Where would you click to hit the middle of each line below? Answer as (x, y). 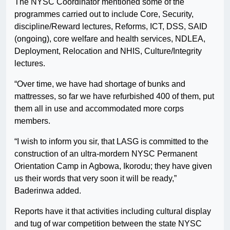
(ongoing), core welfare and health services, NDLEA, (110, 39)
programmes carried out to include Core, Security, (104, 14)
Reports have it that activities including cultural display (113, 212)
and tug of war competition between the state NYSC (108, 224)
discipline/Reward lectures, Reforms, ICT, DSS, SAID (111, 27)
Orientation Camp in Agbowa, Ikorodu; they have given (113, 166)
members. (32, 121)
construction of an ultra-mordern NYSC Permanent (106, 154)
